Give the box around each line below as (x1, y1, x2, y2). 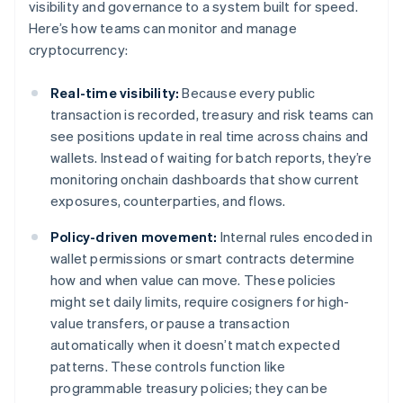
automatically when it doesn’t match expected (50, 336, 340, 354)
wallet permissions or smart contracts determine (50, 249, 355, 268)
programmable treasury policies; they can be (50, 379, 328, 398)
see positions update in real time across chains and (50, 127, 369, 146)
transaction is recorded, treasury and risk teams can (50, 105, 374, 124)
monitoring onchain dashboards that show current (50, 170, 360, 189)
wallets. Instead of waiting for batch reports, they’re (50, 148, 372, 167)
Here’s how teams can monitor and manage (29, 19, 297, 38)
